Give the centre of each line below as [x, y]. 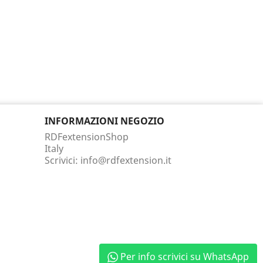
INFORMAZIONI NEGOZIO [104, 121]
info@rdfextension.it [126, 160]
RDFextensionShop [87, 136]
